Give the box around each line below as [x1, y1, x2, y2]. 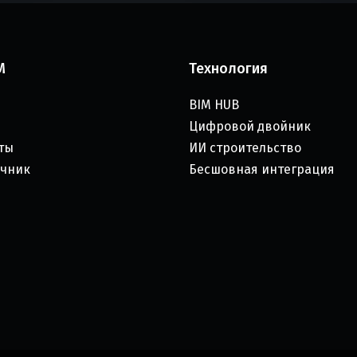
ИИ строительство [188, 140, 301, 155]
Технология [188, 60, 268, 77]
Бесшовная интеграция [188, 162, 335, 177]
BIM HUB [188, 97, 239, 112]
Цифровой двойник [188, 119, 311, 134]
